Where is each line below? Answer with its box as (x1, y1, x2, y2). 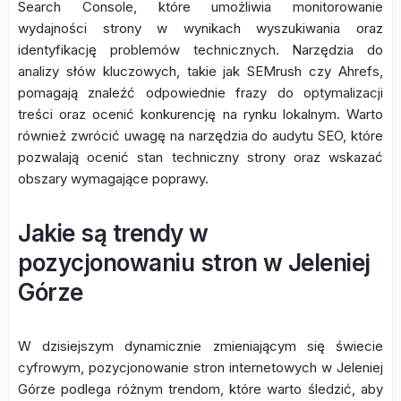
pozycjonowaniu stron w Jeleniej (18, 249, 371, 277)
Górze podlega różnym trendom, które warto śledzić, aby (18, 380, 383, 397)
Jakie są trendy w (18, 219, 209, 247)
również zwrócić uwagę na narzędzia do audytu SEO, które (18, 127, 383, 144)
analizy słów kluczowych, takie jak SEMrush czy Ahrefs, (18, 63, 383, 80)
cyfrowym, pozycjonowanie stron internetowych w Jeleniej (18, 359, 383, 376)
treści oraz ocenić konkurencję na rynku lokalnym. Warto (18, 106, 383, 123)
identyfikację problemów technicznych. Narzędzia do (18, 41, 383, 58)
